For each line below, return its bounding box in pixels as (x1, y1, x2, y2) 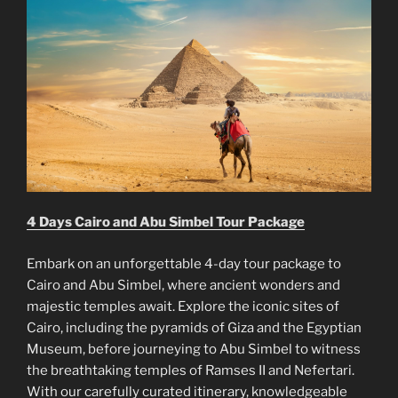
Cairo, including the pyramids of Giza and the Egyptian (27, 319, 362, 336)
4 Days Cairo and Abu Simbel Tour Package (27, 214, 305, 231)
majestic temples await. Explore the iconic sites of (27, 298, 339, 314)
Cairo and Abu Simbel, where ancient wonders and (27, 276, 340, 293)
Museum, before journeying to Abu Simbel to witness (27, 340, 361, 357)
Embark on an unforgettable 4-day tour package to (27, 255, 341, 272)
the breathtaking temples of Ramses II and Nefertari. (27, 362, 354, 378)
